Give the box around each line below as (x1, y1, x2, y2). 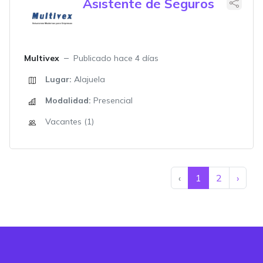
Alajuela (72, 74, 105, 85)
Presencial (91, 95, 133, 106)
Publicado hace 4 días (73, 53, 159, 63)
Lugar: (45, 74, 72, 85)
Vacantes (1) (45, 116, 94, 127)
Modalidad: (45, 95, 91, 106)
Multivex (24, 53, 59, 63)
